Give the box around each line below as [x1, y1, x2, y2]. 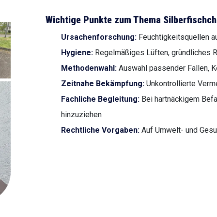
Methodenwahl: [61, 63, 117, 73]
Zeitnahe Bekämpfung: [61, 79, 144, 88]
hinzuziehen [61, 110, 102, 119]
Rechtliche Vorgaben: [61, 125, 139, 135]
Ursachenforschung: [61, 32, 137, 42]
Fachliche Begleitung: [61, 94, 139, 104]
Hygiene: [61, 48, 93, 57]
